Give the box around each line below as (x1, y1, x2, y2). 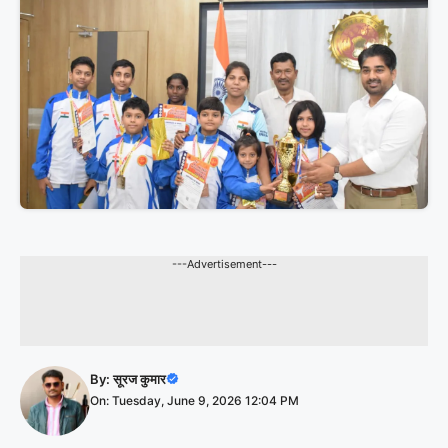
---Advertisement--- (171, 256, 277, 271)
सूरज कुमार (113, 370, 166, 387)
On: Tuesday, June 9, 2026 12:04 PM (90, 392, 299, 408)
